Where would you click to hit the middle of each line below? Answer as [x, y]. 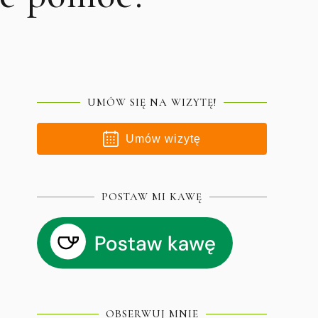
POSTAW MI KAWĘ [152, 197]
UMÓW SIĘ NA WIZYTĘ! [152, 102]
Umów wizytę [163, 138]
